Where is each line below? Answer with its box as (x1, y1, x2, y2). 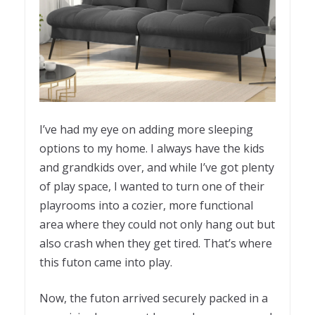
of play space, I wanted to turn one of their (39, 178, 264, 194)
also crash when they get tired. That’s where (39, 235, 272, 251)
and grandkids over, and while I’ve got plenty (39, 159, 274, 175)
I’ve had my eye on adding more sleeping (39, 121, 253, 137)
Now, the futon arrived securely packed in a (39, 290, 268, 306)
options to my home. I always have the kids (39, 140, 264, 156)
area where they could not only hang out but (39, 216, 275, 232)
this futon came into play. (39, 254, 172, 270)
